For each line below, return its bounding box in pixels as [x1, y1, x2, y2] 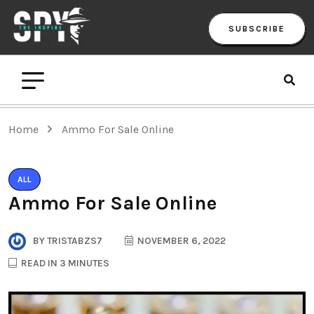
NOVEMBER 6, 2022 [135, 234, 226, 247]
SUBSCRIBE [228, 23, 285, 34]
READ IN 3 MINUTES [19, 257, 109, 269]
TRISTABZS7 [45, 234, 102, 247]
